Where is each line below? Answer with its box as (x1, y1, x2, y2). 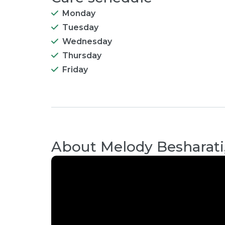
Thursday (62, 51, 101, 60)
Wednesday (62, 37, 112, 46)
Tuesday (62, 23, 98, 32)
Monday (62, 9, 95, 18)
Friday (62, 65, 88, 74)
